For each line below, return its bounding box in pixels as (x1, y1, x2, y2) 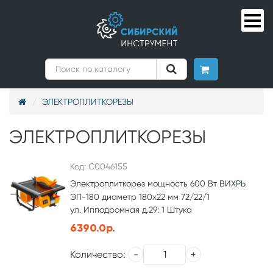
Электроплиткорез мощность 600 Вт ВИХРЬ (70, 179, 246, 188)
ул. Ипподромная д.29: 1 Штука (70, 205, 192, 214)
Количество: (70, 248, 126, 260)
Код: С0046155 (70, 161, 127, 171)
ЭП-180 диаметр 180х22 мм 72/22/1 (70, 192, 210, 202)
